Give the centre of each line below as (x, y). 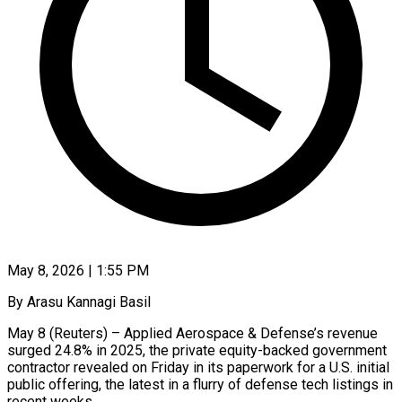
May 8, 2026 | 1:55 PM (78, 270)
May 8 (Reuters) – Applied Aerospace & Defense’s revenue (192, 333)
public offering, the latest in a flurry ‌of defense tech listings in (200, 384)
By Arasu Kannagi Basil (79, 301)
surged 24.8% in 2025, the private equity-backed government (197, 350)
